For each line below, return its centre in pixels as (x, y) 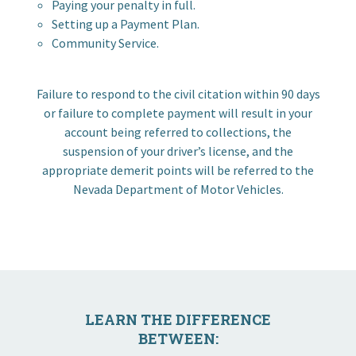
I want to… (178, 17)
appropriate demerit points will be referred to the (178, 170)
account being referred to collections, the (178, 132)
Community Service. (105, 43)
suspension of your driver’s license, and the (178, 151)
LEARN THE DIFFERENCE (178, 319)
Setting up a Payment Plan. (126, 24)
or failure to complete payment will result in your (178, 113)
